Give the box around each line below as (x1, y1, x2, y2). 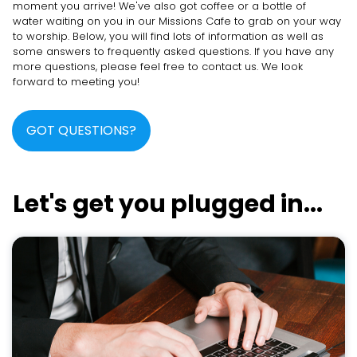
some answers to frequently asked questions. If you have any (13, 43, 334, 59)
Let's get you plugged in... (13, 186, 323, 221)
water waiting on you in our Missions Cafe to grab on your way (13, 13, 341, 29)
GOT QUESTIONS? (26, 120, 136, 139)
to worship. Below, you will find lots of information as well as (13, 28, 324, 44)
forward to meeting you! (13, 73, 139, 89)
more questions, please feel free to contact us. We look (13, 58, 303, 74)
